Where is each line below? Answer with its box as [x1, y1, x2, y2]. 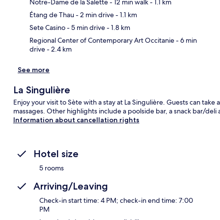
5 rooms [39, 163, 64, 172]
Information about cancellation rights [13, 115, 139, 124]
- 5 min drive [65, 23, 105, 32]
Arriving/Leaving [33, 180, 108, 192]
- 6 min [174, 35, 197, 45]
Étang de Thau [29, 10, 74, 19]
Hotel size [33, 147, 79, 160]
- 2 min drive [74, 10, 114, 19]
